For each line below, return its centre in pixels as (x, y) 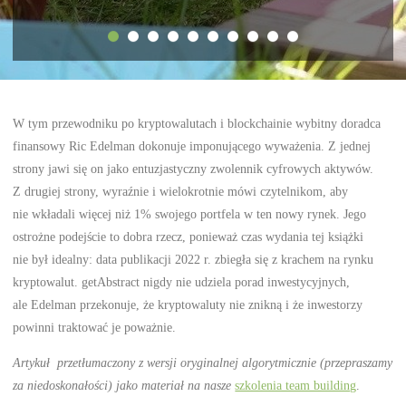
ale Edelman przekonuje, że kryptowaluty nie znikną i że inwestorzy (188, 304)
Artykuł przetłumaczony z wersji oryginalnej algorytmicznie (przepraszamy (203, 363)
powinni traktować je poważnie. (95, 327)
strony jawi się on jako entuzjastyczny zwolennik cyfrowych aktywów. (193, 169)
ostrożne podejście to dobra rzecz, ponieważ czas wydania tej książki (188, 237)
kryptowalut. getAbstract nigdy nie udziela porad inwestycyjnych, (182, 282)
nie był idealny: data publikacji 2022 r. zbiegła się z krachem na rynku (193, 259)
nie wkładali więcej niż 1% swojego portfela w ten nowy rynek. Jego (190, 214)
